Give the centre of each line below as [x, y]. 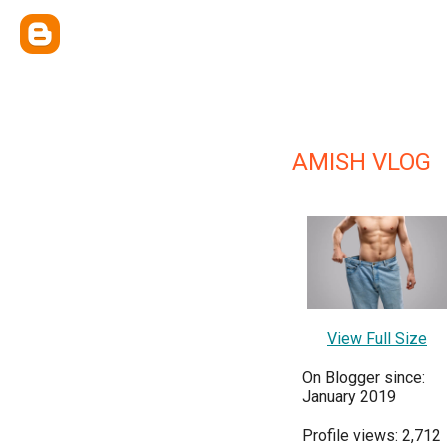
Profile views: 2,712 [371, 436]
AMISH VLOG [361, 162]
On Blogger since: [363, 378]
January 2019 [349, 397]
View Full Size [377, 339]
